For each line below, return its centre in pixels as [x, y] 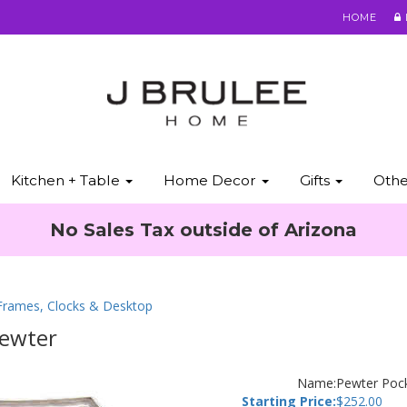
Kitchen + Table [67, 180]
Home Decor [211, 180]
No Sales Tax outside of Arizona [203, 230]
